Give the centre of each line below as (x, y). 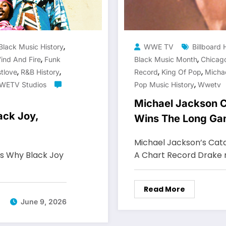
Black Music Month (166, 59)
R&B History (40, 72)
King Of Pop (181, 72)
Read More (164, 189)
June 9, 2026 (44, 202)
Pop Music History (164, 84)
